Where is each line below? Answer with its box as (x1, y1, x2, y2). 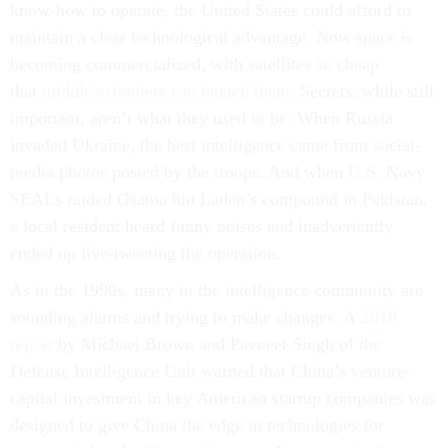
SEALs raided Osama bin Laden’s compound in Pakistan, (10, 189, 428, 209)
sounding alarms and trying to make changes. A (10, 307, 361, 327)
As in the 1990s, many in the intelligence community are (10, 280, 423, 300)
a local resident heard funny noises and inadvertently (10, 216, 393, 236)
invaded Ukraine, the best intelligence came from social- (10, 135, 421, 155)
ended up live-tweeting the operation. (10, 243, 281, 263)
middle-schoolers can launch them (42, 81, 290, 101)
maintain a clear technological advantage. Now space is (10, 27, 413, 47)
